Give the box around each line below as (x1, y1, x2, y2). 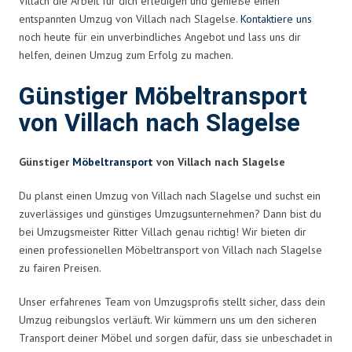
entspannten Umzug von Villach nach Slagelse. (19, 11, 240, 26)
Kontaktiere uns (240, 11, 312, 26)
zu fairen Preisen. (19, 260, 101, 275)
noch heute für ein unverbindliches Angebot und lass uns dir (19, 29, 301, 44)
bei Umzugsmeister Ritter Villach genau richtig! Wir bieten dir (19, 224, 306, 239)
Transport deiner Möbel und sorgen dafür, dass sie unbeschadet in (19, 330, 332, 345)
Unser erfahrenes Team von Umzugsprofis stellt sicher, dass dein (19, 294, 325, 309)
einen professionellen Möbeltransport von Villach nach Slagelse (19, 242, 322, 257)
